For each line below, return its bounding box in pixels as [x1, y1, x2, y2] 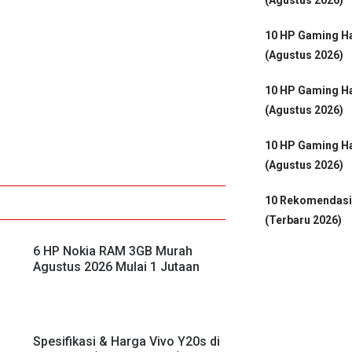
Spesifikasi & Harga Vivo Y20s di [33, 333, 220, 349]
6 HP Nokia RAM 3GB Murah [33, 243, 192, 258]
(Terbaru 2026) [265, 213, 342, 226]
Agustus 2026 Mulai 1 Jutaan [33, 258, 200, 274]
